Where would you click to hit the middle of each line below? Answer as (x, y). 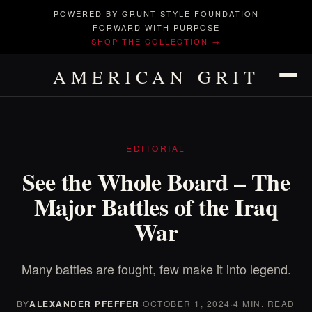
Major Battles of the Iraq (156, 207)
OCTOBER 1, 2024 (187, 303)
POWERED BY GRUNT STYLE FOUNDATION (156, 13)
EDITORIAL (156, 148)
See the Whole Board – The (156, 182)
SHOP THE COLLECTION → (156, 41)
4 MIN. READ (264, 303)
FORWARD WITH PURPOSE (156, 27)
